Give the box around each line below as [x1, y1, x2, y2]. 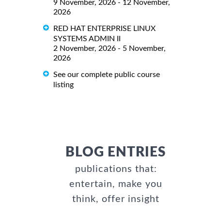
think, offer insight [72, 194, 159, 204]
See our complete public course [53, 71, 160, 79]
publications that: [75, 164, 157, 174]
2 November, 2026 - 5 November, [53, 45, 166, 53]
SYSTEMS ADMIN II [53, 35, 121, 43]
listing [53, 81, 74, 89]
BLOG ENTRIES [65, 145, 166, 159]
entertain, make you [69, 179, 162, 189]
